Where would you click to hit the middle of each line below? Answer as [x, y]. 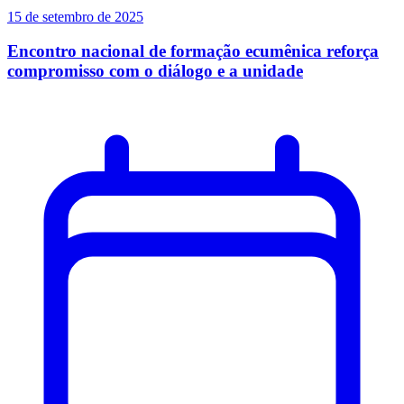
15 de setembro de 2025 [75, 16]
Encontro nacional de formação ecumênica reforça [193, 51]
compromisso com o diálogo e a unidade [155, 71]
